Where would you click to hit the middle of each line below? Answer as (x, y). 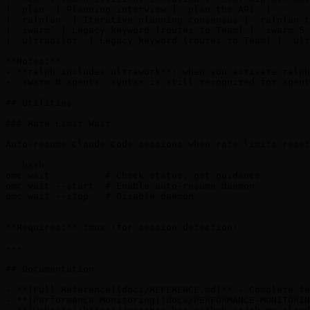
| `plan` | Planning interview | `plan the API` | (138, 10)
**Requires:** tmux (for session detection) (122, 228)
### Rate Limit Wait (58, 124)
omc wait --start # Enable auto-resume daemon (130, 186)
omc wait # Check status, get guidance (133, 176)
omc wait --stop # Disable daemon (100, 197)
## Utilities (39, 103)
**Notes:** (33, 62)
